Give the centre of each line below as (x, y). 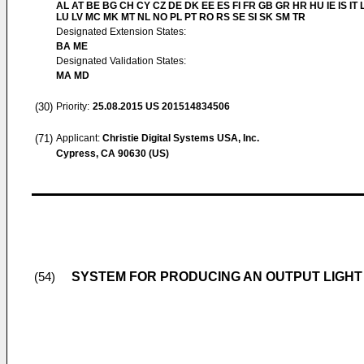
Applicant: (79, 138)
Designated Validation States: (121, 61)
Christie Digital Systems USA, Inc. (181, 138)
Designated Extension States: (121, 32)
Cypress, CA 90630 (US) (113, 154)
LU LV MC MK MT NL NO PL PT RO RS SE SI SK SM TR (181, 17)
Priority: (73, 106)
